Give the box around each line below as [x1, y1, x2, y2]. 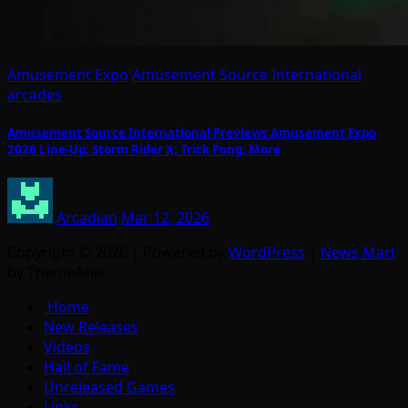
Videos [44, 336, 90, 357]
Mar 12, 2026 [121, 207, 209, 228]
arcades [7, 84, 62, 105]
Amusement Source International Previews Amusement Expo [7, 124, 376, 141]
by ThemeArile [7, 261, 106, 282]
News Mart [321, 241, 396, 262]
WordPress [229, 241, 305, 262]
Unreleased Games [44, 376, 175, 397]
